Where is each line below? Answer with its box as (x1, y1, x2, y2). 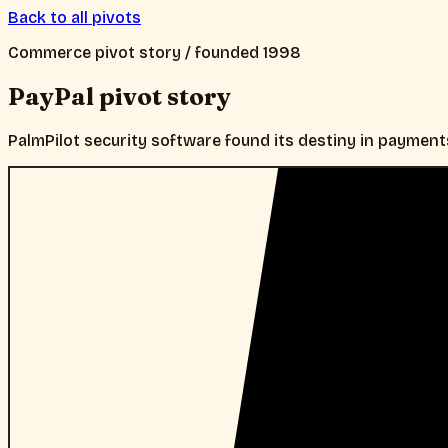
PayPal (8, 81, 94, 111)
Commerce (8, 43, 91, 62)
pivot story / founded (91, 43, 263, 62)
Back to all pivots (8, 8, 141, 27)
